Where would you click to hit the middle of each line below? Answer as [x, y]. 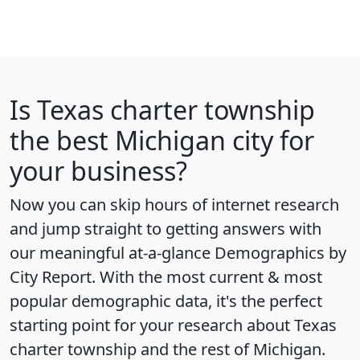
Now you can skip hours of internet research [174, 205]
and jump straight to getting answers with [166, 229]
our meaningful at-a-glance [112, 253]
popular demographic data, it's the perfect [166, 301]
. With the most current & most [207, 277]
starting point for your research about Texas [173, 325]
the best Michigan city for [162, 141]
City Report [51, 277]
